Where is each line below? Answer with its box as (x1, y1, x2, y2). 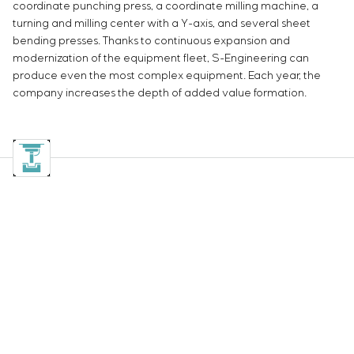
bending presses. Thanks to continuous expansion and (13, 35, 290, 48)
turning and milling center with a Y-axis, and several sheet (13, 17, 311, 31)
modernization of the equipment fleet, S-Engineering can (13, 52, 309, 66)
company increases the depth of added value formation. (13, 87, 307, 100)
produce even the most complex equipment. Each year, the (13, 70, 321, 83)
